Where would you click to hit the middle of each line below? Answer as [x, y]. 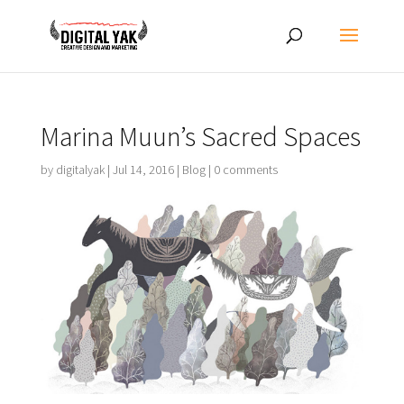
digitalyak [80, 170]
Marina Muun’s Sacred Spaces [200, 136]
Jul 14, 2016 [143, 170]
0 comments [245, 170]
